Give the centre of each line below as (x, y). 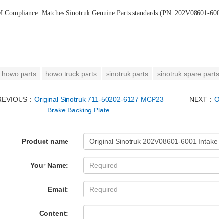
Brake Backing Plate (78, 110)
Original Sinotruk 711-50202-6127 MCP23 (99, 99)
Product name (45, 141)
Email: (58, 189)
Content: (54, 213)
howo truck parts (71, 74)
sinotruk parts (127, 74)
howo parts (19, 74)
